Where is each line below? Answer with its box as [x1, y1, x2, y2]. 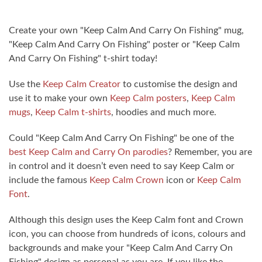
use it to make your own [9, 94, 110, 104]
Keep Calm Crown [89, 175, 164, 185]
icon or [164, 175, 197, 185]
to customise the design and [120, 80, 237, 89]
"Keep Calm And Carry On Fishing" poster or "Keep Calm [9, 40, 240, 50]
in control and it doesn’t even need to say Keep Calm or [9, 161, 235, 171]
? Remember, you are [168, 147, 252, 157]
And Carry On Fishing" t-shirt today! [9, 54, 157, 64]
